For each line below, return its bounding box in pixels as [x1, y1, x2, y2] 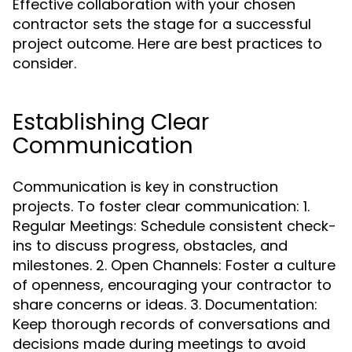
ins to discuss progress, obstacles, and [13, 236, 288, 255]
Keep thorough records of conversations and [13, 314, 330, 334]
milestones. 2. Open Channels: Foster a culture [13, 255, 335, 275]
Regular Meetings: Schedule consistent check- [13, 216, 336, 236]
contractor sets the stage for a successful [13, 14, 311, 34]
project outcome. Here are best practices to [13, 34, 322, 53]
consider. [13, 53, 76, 73]
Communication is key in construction [13, 177, 278, 196]
